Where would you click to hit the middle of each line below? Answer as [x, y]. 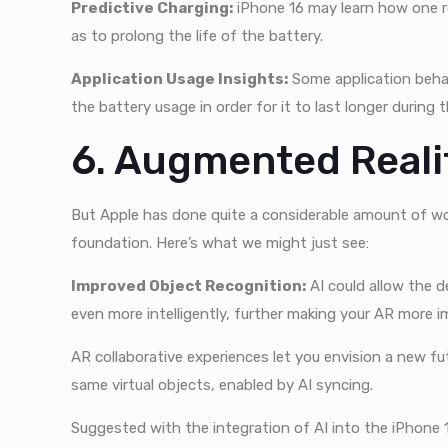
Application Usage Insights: [180, 79]
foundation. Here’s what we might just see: [220, 243]
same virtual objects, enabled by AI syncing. [222, 385]
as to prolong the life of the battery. [197, 36]
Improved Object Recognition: [189, 286]
